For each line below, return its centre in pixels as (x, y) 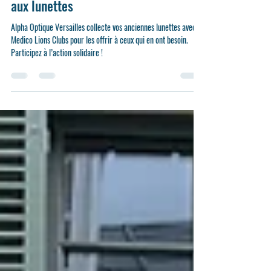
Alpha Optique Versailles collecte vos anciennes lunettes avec (103, 54)
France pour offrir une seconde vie (98, 15)
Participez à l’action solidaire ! (57, 80)
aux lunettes (42, 33)
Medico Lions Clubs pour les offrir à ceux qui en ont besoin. (100, 67)
